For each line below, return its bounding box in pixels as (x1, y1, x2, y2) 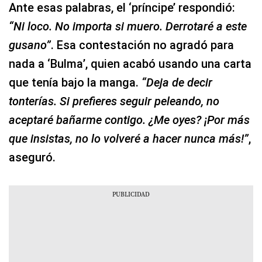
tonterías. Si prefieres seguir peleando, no (9, 94, 219, 108)
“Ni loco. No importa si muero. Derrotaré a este (9, 19, 247, 33)
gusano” (9, 37, 51, 52)
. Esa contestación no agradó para (51, 37, 234, 52)
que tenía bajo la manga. (9, 75, 142, 89)
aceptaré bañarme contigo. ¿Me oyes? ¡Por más (9, 112, 250, 127)
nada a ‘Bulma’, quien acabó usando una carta (9, 56, 251, 71)
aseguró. (9, 150, 56, 164)
